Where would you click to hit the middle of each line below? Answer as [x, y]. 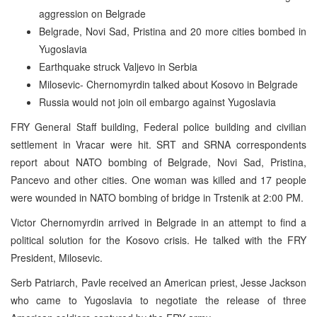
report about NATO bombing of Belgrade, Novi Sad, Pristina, [158, 162]
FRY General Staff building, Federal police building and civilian [158, 126]
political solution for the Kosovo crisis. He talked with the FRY [158, 240]
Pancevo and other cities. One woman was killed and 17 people [158, 179]
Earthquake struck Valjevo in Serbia [118, 66]
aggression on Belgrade [92, 13]
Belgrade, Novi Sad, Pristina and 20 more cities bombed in [173, 31]
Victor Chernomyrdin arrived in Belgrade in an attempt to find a [158, 222]
